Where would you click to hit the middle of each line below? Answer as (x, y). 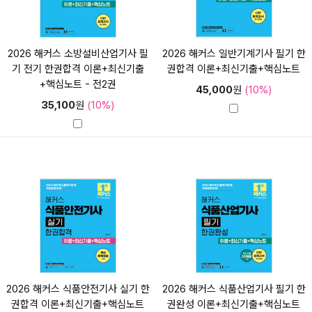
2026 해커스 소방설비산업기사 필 (78, 53)
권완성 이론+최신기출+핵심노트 (234, 304)
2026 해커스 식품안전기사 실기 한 (78, 289)
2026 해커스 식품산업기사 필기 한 (234, 289)
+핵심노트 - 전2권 (78, 84)
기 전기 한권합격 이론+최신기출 (78, 69)
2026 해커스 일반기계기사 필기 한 (234, 53)
